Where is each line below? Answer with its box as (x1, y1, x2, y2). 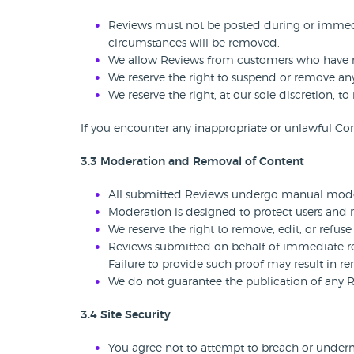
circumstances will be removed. (108, 38, 280, 49)
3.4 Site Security (81, 310, 171, 321)
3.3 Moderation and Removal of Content (81, 156, 304, 168)
